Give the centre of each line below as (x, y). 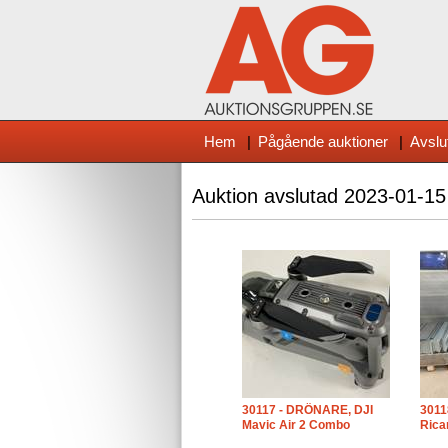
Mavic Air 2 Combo (296, 425)
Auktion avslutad (268, 196)
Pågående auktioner (323, 141)
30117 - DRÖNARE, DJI (307, 410)
